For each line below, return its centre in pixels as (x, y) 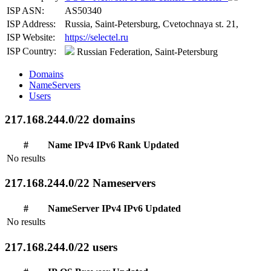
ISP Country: (31, 51)
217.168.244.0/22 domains (70, 119)
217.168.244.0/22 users (61, 247)
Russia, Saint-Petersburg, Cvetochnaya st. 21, (152, 24)
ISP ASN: (25, 11)
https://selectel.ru (96, 38)
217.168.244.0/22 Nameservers (80, 183)
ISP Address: (31, 24)
